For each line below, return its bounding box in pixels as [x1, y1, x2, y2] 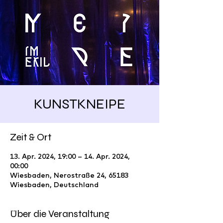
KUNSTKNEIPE [34, 96, 125, 112]
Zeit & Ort [10, 131, 51, 143]
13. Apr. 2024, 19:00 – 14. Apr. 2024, [10, 152, 130, 161]
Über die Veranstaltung [10, 208, 110, 220]
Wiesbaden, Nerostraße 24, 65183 [10, 171, 128, 180]
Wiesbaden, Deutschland [10, 180, 99, 189]
